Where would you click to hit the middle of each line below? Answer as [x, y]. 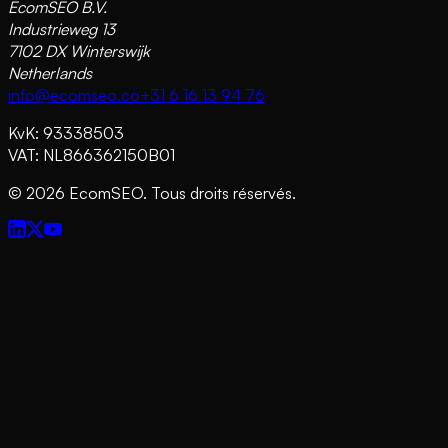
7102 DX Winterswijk [79, 51]
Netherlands [50, 73]
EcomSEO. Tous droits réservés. [182, 193]
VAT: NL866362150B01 [91, 155]
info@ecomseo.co [74, 95]
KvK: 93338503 [66, 133]
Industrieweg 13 [61, 29]
